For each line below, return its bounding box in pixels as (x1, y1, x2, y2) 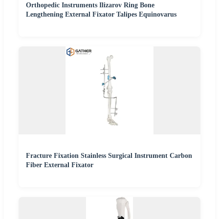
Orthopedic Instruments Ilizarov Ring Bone (26, 1, 154, 9)
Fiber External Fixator (26, 161, 93, 169)
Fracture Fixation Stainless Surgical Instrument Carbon (26, 152, 192, 159)
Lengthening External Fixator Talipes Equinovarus (26, 10, 176, 18)
